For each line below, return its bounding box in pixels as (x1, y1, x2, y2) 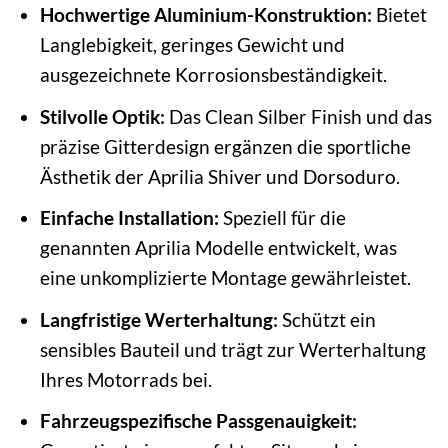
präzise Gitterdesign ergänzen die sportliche (39, 134, 411, 158)
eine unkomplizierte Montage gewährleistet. (39, 266, 411, 290)
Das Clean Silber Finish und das (164, 104, 432, 128)
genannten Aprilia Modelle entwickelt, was (39, 236, 397, 260)
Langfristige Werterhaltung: (39, 307, 278, 331)
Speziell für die (218, 206, 346, 230)
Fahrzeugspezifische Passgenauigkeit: (39, 409, 357, 433)
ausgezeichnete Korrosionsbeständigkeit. (39, 63, 387, 87)
